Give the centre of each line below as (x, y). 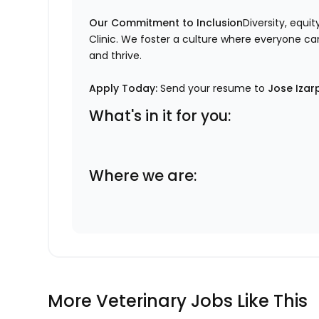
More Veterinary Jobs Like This (178, 301)
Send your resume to (213, 89)
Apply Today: (124, 89)
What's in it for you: (160, 116)
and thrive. (116, 56)
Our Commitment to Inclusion (166, 23)
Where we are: (143, 176)
